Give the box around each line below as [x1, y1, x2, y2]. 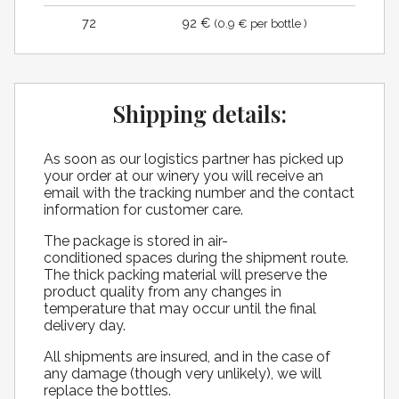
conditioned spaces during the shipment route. [44, 249, 348, 267]
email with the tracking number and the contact [44, 184, 354, 202]
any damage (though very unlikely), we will [44, 365, 322, 383]
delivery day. [44, 317, 126, 335]
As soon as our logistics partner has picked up [44, 151, 344, 168]
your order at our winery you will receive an [44, 167, 323, 185]
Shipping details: [126, 97, 287, 128]
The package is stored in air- [44, 232, 228, 250]
